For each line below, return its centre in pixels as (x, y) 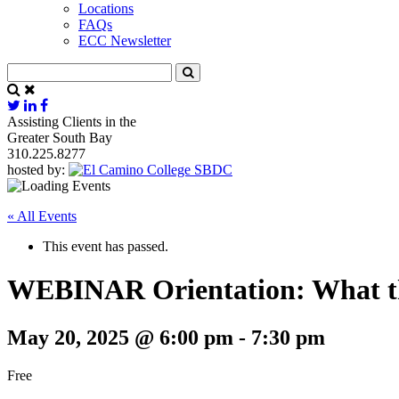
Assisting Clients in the (72, 121)
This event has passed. (106, 246)
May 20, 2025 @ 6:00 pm (120, 337)
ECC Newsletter (125, 40)
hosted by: (36, 169)
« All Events (42, 216)
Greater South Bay (60, 137)
